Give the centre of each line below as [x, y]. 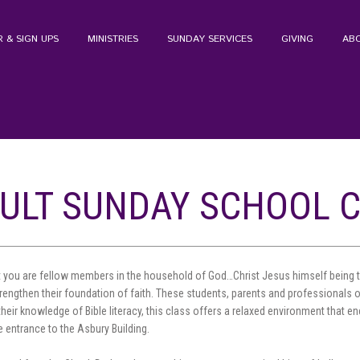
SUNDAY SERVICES [210, 39]
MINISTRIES [113, 39]
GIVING [297, 39]
